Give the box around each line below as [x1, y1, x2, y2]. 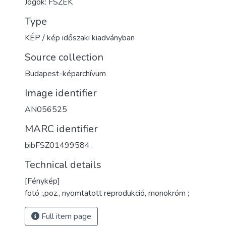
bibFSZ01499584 [25, 140, 90, 151]
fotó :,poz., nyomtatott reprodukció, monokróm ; [25, 188, 189, 199]
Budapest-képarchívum [25, 68, 106, 79]
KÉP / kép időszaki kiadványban [25, 32, 135, 43]
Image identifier [25, 86, 97, 100]
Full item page [39, 211, 91, 222]
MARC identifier [25, 122, 98, 136]
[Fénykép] [25, 176, 60, 187]
